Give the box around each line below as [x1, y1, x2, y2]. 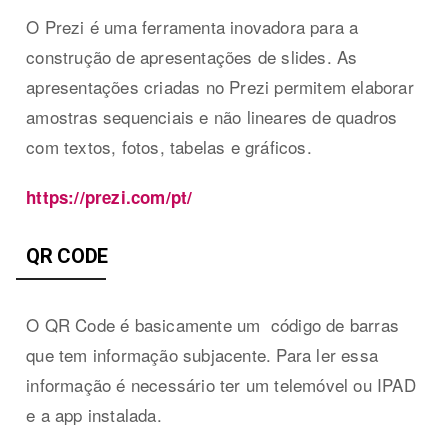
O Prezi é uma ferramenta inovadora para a [26, 13, 359, 39]
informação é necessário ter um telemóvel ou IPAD [26, 371, 416, 397]
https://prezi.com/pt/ [26, 184, 193, 209]
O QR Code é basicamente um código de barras [26, 311, 400, 337]
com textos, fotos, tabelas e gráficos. [26, 133, 312, 159]
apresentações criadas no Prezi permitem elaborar [26, 73, 414, 99]
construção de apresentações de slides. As [26, 43, 358, 69]
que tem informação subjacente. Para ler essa [26, 341, 379, 367]
